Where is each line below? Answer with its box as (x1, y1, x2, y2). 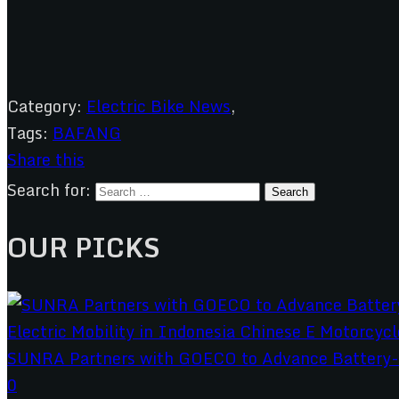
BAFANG (53, 118, 121, 146)
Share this (7, 145, 85, 173)
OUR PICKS (7, 224, 160, 269)
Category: (7, 92, 82, 119)
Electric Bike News (86, 92, 231, 119)
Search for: (7, 175, 91, 203)
